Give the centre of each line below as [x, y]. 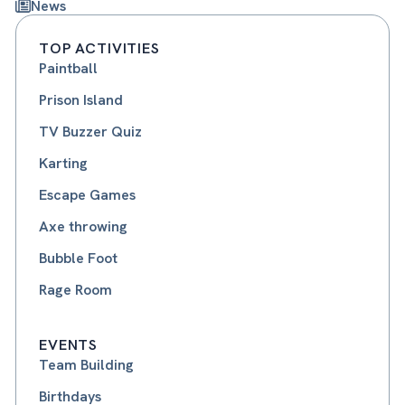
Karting [64, 163]
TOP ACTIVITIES [99, 48]
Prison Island [81, 99]
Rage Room [76, 289]
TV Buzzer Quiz [91, 131]
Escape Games [88, 194]
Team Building [87, 364]
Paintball [69, 68]
